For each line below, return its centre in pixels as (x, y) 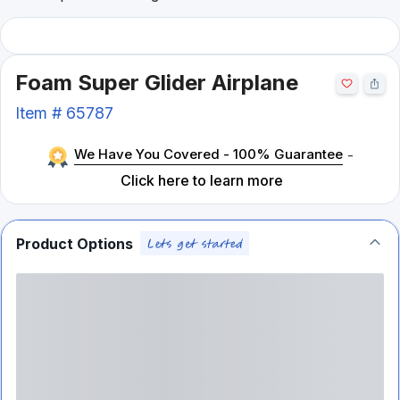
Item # (41, 113)
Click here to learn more (202, 180)
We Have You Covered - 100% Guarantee (208, 154)
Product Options (75, 243)
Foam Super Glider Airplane (157, 83)
